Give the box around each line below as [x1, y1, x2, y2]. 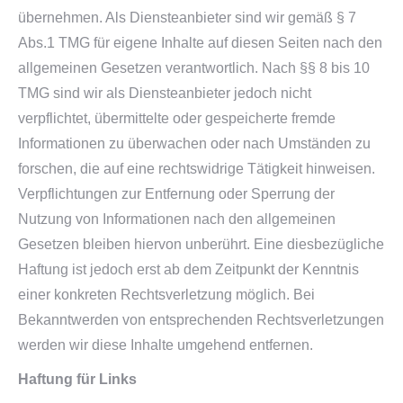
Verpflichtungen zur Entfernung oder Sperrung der [18, 186, 335, 201]
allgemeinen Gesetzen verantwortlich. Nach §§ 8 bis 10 [18, 60, 370, 76]
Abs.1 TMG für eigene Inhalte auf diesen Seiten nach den [18, 35, 382, 50]
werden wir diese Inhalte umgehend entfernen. [18, 337, 313, 353]
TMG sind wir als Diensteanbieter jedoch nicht [18, 85, 311, 101]
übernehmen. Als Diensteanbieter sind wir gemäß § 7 [18, 10, 356, 25]
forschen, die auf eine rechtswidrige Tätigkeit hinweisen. [18, 161, 375, 176]
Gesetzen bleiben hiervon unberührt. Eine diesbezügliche [18, 237, 384, 252]
